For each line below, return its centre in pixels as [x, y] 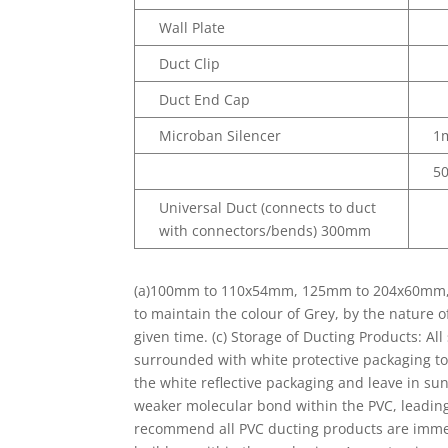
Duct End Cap [205, 100]
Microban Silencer [220, 136]
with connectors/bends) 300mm [265, 231]
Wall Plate [192, 28]
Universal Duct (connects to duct [268, 208]
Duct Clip [190, 64]
